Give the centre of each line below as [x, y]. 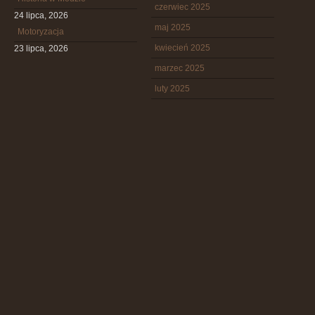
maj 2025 [173, 27]
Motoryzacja [41, 32]
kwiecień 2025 [182, 48]
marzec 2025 [180, 68]
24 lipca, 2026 [41, 15]
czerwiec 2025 [182, 7]
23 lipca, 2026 [41, 49]
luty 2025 [172, 89]
